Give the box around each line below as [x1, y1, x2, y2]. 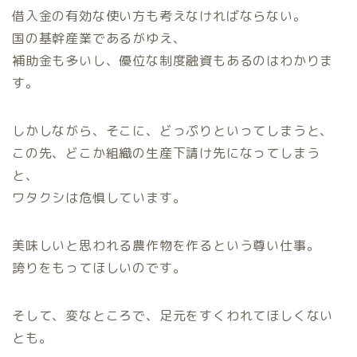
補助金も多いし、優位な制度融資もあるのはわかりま [12, 52, 334, 70]
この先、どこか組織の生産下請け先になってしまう [12, 144, 320, 163]
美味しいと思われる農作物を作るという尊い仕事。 [12, 237, 320, 255]
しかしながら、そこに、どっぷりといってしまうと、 [12, 122, 334, 140]
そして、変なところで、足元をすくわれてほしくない [12, 307, 334, 325]
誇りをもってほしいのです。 [12, 259, 186, 277]
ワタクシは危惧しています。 [12, 189, 186, 207]
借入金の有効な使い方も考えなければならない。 [12, 7, 307, 25]
